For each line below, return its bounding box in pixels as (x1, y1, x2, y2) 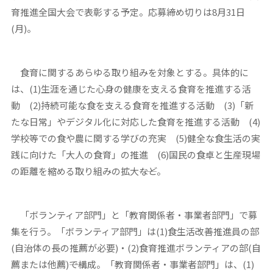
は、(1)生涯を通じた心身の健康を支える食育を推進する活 (10, 82, 251, 95)
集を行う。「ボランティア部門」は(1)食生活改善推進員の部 (10, 224, 259, 238)
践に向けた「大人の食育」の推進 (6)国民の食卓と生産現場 (10, 147, 260, 161)
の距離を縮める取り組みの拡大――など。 (10, 164, 166, 177)
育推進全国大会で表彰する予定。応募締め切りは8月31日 (10, 5, 245, 18)
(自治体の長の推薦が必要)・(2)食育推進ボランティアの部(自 (10, 241, 261, 254)
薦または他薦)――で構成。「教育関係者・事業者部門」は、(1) (10, 257, 254, 271)
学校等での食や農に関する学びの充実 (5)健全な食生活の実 (10, 131, 260, 144)
